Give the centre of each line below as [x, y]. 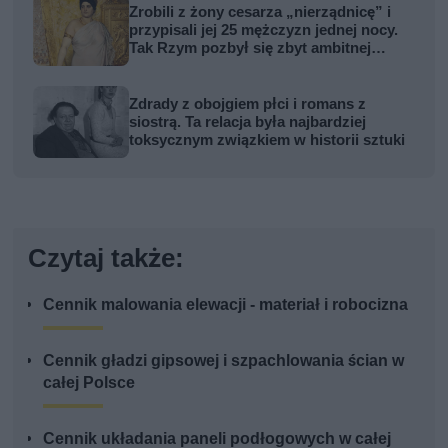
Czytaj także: [106, 258]
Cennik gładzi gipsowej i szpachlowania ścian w [224, 361]
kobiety [155, 66]
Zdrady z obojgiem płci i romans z [248, 104]
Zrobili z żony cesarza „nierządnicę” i [260, 12]
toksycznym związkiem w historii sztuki [267, 140]
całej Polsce [89, 383]
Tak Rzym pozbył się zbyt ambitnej [250, 48]
